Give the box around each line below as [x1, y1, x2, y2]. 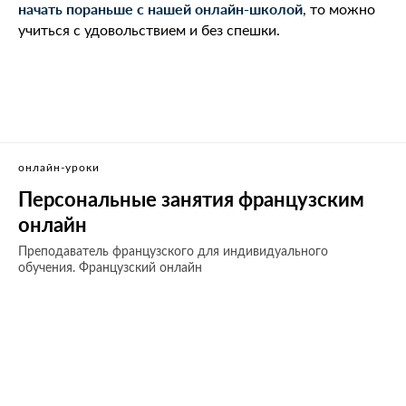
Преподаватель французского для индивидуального [18, 246, 328, 258]
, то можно [303, 3, 375, 17]
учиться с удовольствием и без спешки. [18, 24, 280, 38]
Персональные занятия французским [18, 187, 364, 211]
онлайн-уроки [18, 162, 100, 173]
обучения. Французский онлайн [18, 262, 202, 275]
